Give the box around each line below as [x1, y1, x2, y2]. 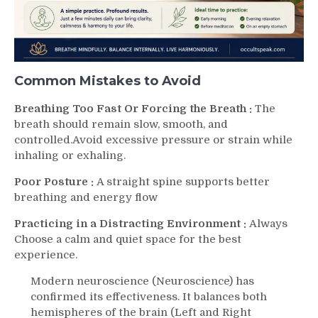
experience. [14, 248, 77, 262]
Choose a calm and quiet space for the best [14, 233, 241, 246]
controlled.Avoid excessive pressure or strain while [14, 133, 292, 147]
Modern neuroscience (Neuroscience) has [30, 275, 254, 288]
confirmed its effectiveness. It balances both [30, 290, 267, 304]
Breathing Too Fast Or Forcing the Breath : [14, 102, 255, 116]
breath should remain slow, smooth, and [14, 118, 228, 131]
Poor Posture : [14, 175, 97, 189]
